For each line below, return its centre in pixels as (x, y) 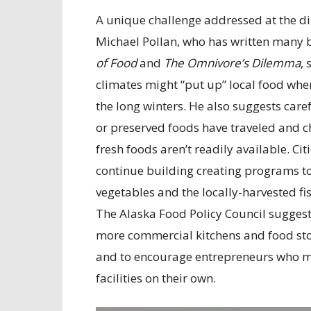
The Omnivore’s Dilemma (232, 62)
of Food (116, 62)
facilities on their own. (156, 278)
